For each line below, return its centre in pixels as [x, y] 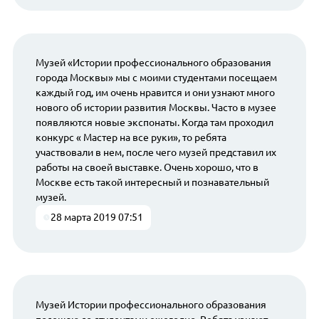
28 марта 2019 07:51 [97, 218]
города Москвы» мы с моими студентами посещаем [156, 78]
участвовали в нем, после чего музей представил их [156, 153]
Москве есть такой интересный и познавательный [152, 183]
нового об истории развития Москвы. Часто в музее [156, 108]
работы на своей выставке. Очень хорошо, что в [147, 168]
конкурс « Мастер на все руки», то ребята [131, 138]
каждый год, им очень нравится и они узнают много [155, 93]
